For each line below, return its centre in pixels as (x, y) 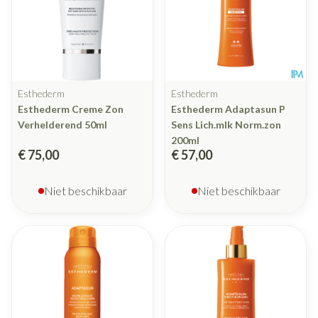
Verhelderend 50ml (62, 125)
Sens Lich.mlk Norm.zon (226, 125)
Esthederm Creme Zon (71, 109)
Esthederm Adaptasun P (228, 109)
